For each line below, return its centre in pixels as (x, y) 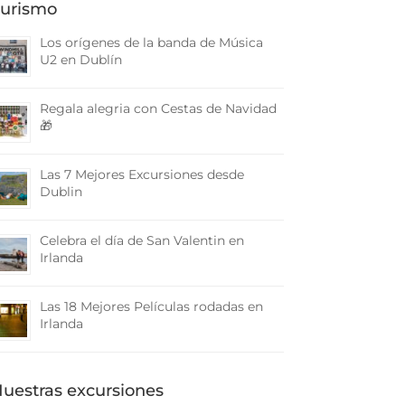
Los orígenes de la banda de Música (151, 42)
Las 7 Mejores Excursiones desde (141, 174)
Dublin (61, 192)
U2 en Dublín (80, 60)
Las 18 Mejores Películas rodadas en (151, 306)
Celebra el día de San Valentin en (141, 240)
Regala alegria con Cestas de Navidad (158, 108)
